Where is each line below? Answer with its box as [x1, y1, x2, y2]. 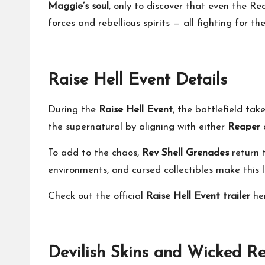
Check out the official [48, 190, 146, 201]
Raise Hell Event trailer [146, 190, 250, 201]
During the [48, 104, 99, 115]
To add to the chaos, [48, 147, 142, 158]
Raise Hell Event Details [48, 72, 227, 89]
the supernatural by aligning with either [48, 121, 228, 132]
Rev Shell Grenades [142, 147, 229, 158]
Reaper [228, 121, 260, 132]
